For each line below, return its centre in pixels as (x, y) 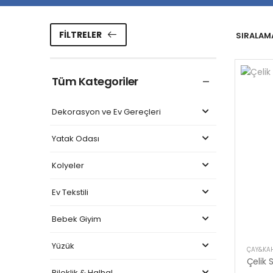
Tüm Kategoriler (95, 81)
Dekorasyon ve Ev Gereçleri (106, 112)
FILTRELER (80, 35)
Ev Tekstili (70, 192)
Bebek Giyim (76, 219)
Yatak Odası (76, 138)
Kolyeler (68, 165)
